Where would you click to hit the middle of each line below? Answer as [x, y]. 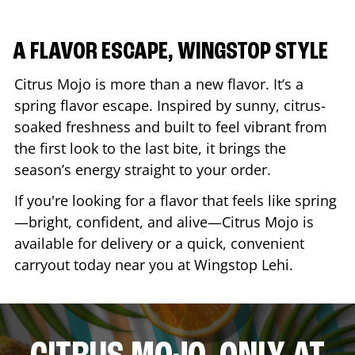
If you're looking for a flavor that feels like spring [176, 200]
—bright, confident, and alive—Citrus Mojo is [164, 221]
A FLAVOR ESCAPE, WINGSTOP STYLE [170, 52]
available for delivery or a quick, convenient [159, 243]
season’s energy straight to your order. [147, 169]
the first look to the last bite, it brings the [150, 148]
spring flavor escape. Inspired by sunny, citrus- [170, 105]
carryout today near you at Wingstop [138, 264]
